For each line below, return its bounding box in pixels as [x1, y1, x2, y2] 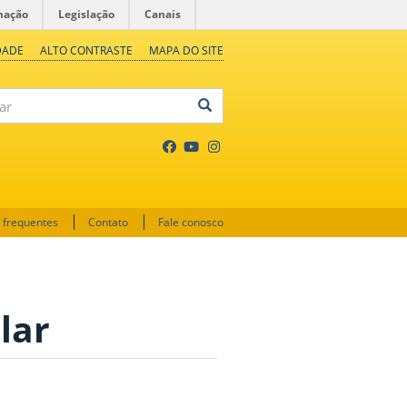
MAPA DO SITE [149, 43, 223, 58]
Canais [144, 6, 181, 22]
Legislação [58, 6, 114, 22]
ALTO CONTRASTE [40, 43, 133, 58]
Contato [88, 214, 128, 230]
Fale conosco [158, 214, 223, 230]
